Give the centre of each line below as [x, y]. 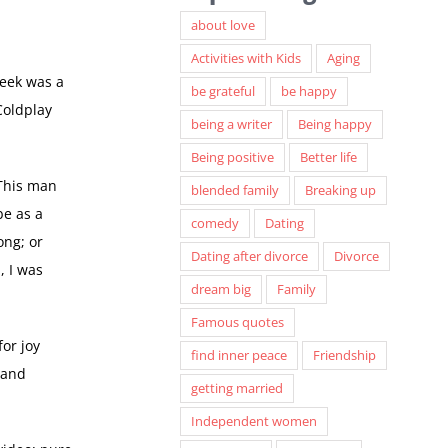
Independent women [253, 422]
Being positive [232, 158]
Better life [328, 158]
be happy [308, 92]
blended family [234, 191]
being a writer [231, 125]
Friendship [344, 356]
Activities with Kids [245, 59]
